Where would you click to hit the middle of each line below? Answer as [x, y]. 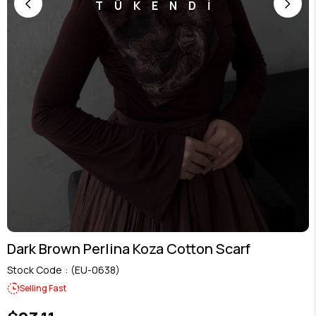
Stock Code [35, 269]
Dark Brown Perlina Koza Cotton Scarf [129, 248]
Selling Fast [43, 288]
